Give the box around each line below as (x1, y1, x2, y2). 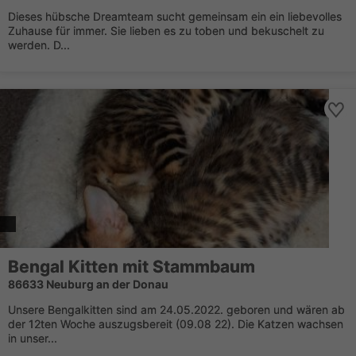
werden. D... (8, 38, 70, 52)
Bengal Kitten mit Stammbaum (8, 257, 255, 277)
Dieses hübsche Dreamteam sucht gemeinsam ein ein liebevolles (8, 10, 342, 23)
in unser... (8, 331, 57, 345)
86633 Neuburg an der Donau (8, 277, 168, 291)
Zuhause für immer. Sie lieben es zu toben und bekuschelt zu (8, 24, 324, 37)
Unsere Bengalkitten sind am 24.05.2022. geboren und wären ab (8, 303, 345, 316)
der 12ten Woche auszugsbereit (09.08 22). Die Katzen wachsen (8, 317, 343, 331)
